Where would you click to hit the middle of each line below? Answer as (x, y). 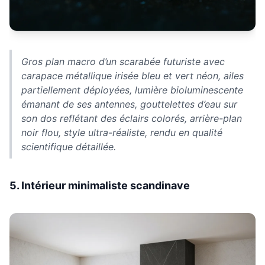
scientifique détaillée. (69, 146)
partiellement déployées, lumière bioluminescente (132, 90)
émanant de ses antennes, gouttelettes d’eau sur (129, 104)
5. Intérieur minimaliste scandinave (100, 185)
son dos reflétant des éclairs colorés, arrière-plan (132, 118)
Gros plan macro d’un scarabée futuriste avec (123, 61)
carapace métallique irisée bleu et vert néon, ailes (132, 75)
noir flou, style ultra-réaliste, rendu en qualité (122, 132)
